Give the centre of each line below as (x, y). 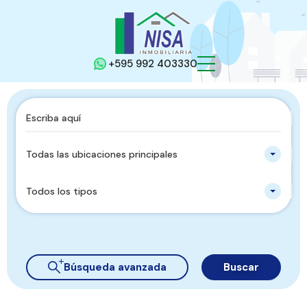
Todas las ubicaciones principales (102, 154)
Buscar (241, 267)
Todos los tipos (62, 191)
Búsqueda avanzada (115, 267)
